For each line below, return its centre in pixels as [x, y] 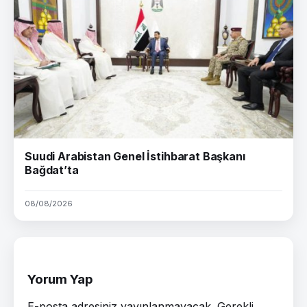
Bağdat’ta [52, 170]
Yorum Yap [60, 280]
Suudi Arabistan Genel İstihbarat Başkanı [135, 157]
